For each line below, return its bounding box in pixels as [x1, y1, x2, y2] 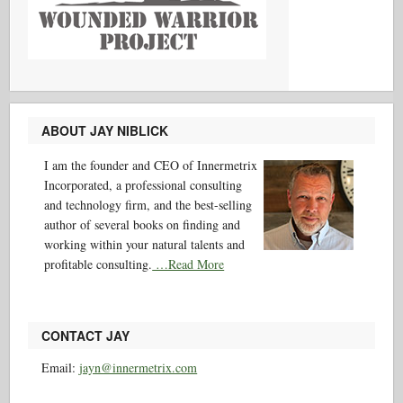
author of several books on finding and [44, 216, 241, 234]
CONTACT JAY [41, 327, 130, 345]
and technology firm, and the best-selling [44, 196, 253, 214]
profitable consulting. [44, 255, 153, 273]
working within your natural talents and [44, 236, 246, 254]
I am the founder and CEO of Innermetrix [44, 157, 258, 175]
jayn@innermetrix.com [79, 359, 198, 377]
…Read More [152, 255, 225, 273]
